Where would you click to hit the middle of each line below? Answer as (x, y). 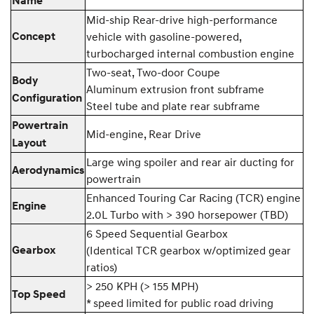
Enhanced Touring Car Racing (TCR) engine (193, 197)
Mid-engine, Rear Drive (144, 134)
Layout (29, 143)
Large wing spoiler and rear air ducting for (190, 162)
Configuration (47, 98)
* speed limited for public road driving (180, 302)
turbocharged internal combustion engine (190, 53)
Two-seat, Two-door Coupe (153, 72)
